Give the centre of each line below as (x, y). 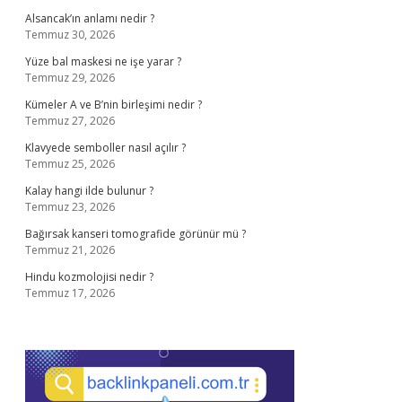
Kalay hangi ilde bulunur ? (89, 191)
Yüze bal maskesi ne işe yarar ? (103, 61)
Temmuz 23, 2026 (70, 207)
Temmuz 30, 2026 (70, 35)
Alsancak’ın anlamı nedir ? (90, 18)
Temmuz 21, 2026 (70, 250)
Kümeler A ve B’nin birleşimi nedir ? (114, 105)
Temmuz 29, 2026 (70, 78)
